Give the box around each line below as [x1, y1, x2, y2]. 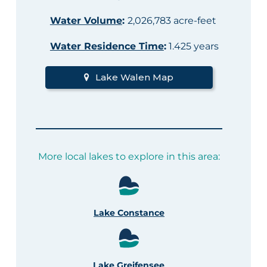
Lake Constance [93, 207, 164, 219]
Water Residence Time [49, 41, 164, 52]
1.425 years [166, 41, 219, 52]
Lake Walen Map [95, 72, 174, 83]
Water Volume [49, 15, 122, 27]
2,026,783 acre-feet [127, 15, 216, 27]
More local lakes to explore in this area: [38, 150, 220, 162]
